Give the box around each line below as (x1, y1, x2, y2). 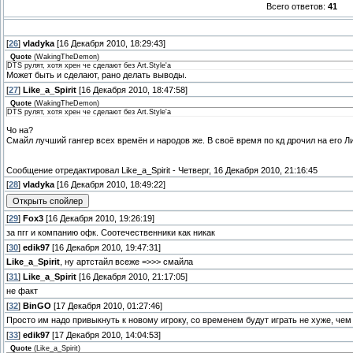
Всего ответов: (266, 2, 328, 12)
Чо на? (6, 124, 33, 135)
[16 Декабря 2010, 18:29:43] (54, 39, 165, 49)
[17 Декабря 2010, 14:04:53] (50, 330, 161, 340)
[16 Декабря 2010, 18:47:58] (76, 85, 188, 95)
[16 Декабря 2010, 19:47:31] (50, 243, 161, 253)
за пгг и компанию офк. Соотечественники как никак (6, 228, 215, 238)
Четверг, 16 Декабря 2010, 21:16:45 (178, 165, 318, 175)
